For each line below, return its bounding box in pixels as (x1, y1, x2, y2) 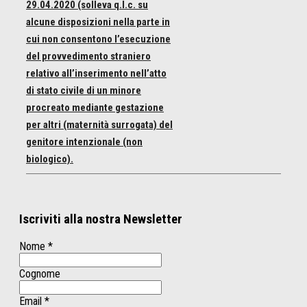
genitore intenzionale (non (26, 136, 143, 149)
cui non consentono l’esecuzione (26, 33, 171, 46)
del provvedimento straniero (26, 50, 151, 63)
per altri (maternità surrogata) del (26, 119, 173, 132)
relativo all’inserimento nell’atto (26, 67, 167, 80)
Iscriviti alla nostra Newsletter (19, 212, 182, 228)
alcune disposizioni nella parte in (26, 16, 170, 29)
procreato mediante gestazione (26, 101, 164, 114)
